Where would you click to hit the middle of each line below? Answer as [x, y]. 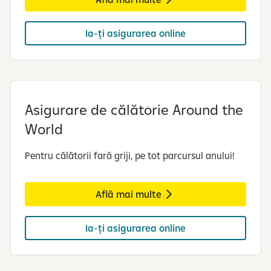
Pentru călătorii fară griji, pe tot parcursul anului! [131, 155]
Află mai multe [128, 194]
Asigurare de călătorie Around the [134, 109]
